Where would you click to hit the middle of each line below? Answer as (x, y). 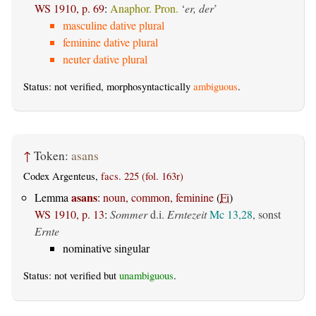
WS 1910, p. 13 (69, 214)
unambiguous (146, 276)
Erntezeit (187, 214)
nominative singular (106, 248)
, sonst (267, 214)
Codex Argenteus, (62, 176)
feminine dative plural (110, 42)
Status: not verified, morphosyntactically (108, 87)
